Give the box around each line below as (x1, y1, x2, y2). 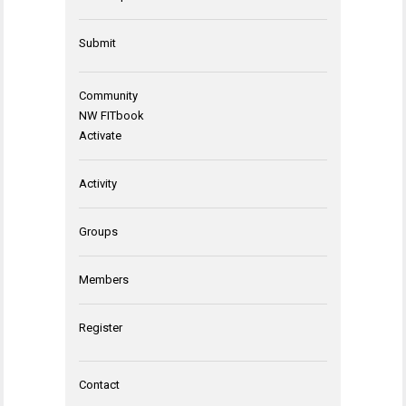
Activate (79, 128, 121, 142)
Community (79, 88, 138, 102)
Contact (79, 377, 120, 391)
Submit (79, 35, 116, 50)
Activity (79, 176, 117, 190)
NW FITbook (79, 108, 144, 122)
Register (79, 320, 122, 334)
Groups (79, 224, 118, 238)
